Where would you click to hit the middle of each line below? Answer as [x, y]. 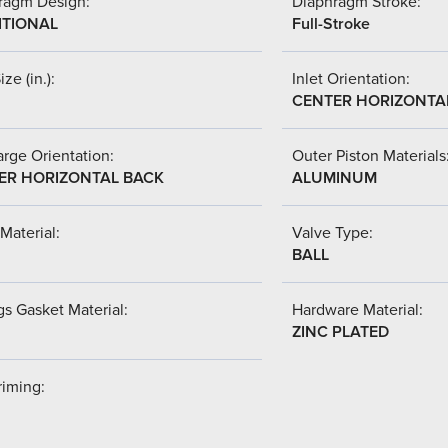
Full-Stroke [331, 23]
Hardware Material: [357, 309]
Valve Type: [332, 232]
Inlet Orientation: [351, 78]
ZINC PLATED [340, 331]
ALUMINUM [334, 177]
